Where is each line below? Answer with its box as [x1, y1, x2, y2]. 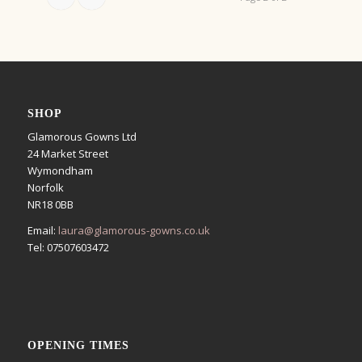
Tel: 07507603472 [27, 239, 109, 255]
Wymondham [27, 162, 93, 178]
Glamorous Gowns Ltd [27, 128, 137, 144]
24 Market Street [27, 145, 108, 161]
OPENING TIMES [27, 338, 129, 351]
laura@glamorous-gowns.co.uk [57, 222, 210, 238]
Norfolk [27, 179, 64, 195]
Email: [27, 222, 58, 238]
